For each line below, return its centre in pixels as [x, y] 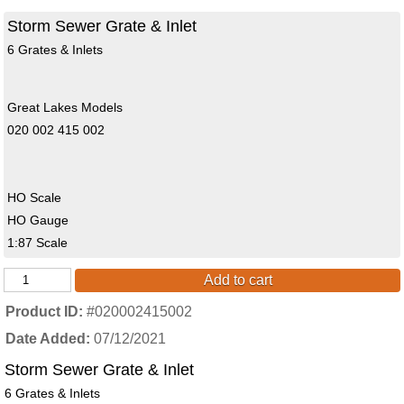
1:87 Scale [38, 243]
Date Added [46, 339]
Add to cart [238, 280]
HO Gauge [38, 220]
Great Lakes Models [65, 108]
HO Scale [35, 198]
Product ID [42, 312]
